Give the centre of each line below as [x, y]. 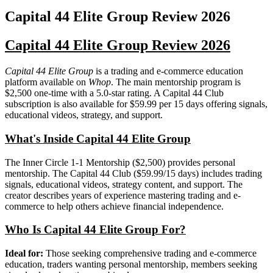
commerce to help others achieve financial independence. [114, 206]
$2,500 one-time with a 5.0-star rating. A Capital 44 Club [114, 93]
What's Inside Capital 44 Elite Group [98, 138]
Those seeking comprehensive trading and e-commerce [150, 253]
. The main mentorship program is [176, 82]
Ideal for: [24, 253]
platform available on [47, 82]
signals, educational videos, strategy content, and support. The [124, 184]
